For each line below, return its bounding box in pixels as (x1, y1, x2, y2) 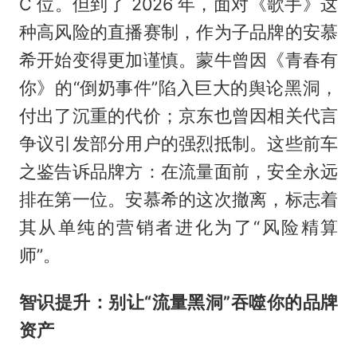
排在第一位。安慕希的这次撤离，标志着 (18, 188, 339, 210)
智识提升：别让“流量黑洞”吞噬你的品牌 (18, 291, 339, 312)
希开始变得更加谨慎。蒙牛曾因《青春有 (18, 49, 339, 70)
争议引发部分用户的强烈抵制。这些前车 (18, 132, 339, 154)
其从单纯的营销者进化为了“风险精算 (18, 216, 339, 237)
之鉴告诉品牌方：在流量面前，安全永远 (18, 160, 339, 182)
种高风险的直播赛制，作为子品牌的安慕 (18, 21, 339, 42)
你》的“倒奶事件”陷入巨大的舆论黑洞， (18, 76, 339, 98)
